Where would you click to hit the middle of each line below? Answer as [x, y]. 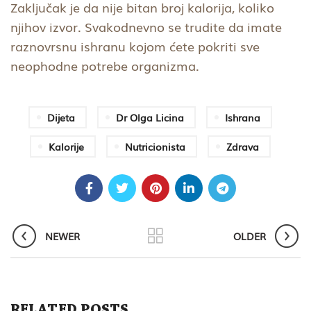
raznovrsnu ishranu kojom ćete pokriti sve [135, 46]
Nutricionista [155, 147]
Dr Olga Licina [150, 118]
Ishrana [243, 118]
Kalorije [66, 147]
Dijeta [61, 118]
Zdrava [243, 147]
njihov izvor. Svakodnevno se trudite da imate [146, 27]
